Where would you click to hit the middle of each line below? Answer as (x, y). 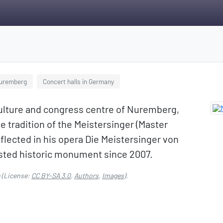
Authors (86, 175)
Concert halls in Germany (78, 81)
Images (113, 175)
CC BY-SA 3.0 (51, 175)
